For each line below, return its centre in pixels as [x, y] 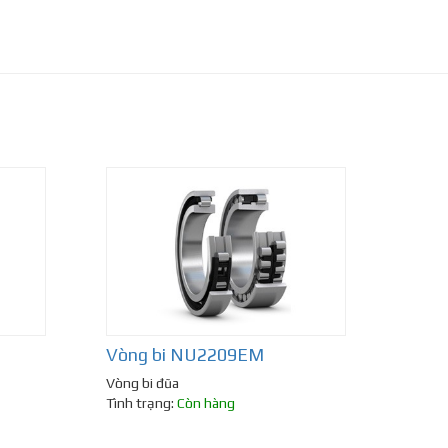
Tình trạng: [141, 403]
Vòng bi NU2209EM [185, 355]
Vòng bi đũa [142, 383]
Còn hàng [206, 403]
